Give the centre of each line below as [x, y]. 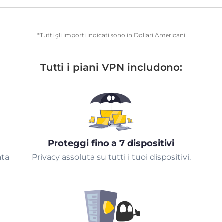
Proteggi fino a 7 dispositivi [111, 143]
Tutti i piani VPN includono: [111, 67]
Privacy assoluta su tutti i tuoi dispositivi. [111, 157]
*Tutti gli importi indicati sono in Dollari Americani [111, 35]
